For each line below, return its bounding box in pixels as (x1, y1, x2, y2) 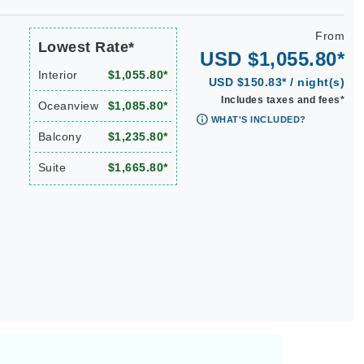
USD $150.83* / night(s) (208, 76, 344, 89)
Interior (37, 68, 78, 81)
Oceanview (37, 99, 98, 112)
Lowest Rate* (37, 39, 135, 55)
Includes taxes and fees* (221, 94, 344, 106)
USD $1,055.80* (200, 48, 344, 70)
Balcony (37, 130, 81, 143)
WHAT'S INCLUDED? (210, 115, 306, 124)
